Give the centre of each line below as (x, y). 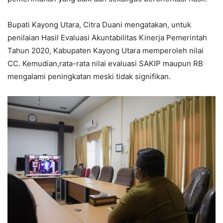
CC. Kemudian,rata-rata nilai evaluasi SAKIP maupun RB (105, 64)
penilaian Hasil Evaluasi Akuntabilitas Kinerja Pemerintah (107, 38)
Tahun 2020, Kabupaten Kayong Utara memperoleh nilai (106, 51)
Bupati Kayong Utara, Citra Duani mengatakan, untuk (99, 25)
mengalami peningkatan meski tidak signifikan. (89, 77)
